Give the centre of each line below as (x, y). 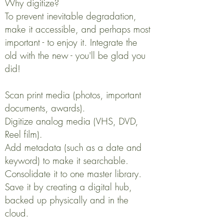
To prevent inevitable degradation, (71, 16)
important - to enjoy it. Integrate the (71, 42)
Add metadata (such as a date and (73, 147)
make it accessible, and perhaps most (78, 29)
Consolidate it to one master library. (73, 174)
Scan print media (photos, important (73, 95)
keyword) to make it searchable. (67, 161)
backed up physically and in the (67, 200)
